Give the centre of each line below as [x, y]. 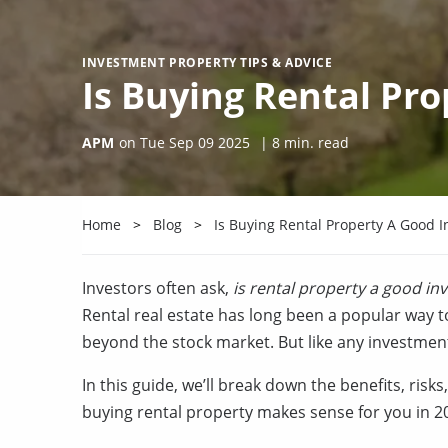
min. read [314, 142]
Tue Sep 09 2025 [195, 142]
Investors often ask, [157, 288]
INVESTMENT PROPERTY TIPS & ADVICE [207, 62]
